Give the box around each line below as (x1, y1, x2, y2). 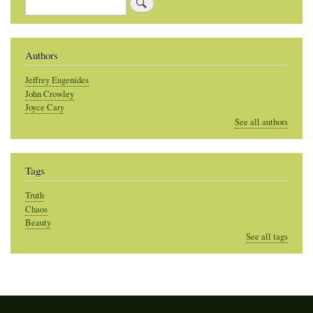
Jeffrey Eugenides (25, 74, 89, 87)
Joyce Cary (25, 101, 64, 114)
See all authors (235, 115, 288, 128)
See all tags (246, 231, 288, 243)
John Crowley (25, 87, 74, 100)
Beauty (25, 217, 51, 229)
